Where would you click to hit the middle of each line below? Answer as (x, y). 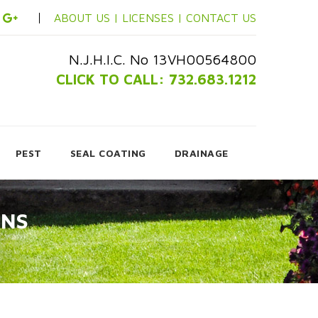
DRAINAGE (201, 153)
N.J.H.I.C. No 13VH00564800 (163, 59)
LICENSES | (154, 18)
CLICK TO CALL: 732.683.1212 (156, 79)
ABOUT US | (86, 18)
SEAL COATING (108, 153)
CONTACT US (221, 18)
